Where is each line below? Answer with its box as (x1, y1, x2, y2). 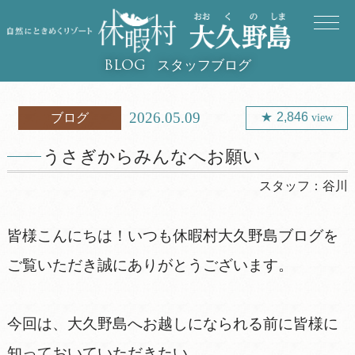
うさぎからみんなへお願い (42, 146, 261, 166)
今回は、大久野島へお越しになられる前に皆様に (6, 315, 338, 332)
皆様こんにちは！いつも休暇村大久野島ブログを (6, 227, 338, 244)
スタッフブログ (156, 57, 251, 73)
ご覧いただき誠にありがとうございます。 (6, 256, 293, 273)
